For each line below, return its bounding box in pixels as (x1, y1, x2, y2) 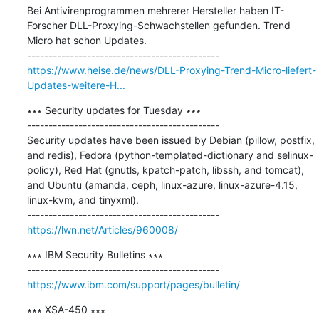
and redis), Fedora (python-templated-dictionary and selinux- (26, 148, 313, 161)
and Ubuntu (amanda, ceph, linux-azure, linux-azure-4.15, (26, 178, 298, 191)
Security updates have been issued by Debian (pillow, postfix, (26, 133, 315, 146)
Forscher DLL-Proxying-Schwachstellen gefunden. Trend (26, 19, 291, 31)
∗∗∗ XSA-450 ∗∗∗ (26, 303, 105, 315)
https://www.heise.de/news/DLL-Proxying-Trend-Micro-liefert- (26, 63, 316, 76)
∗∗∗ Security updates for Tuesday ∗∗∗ (26, 103, 201, 116)
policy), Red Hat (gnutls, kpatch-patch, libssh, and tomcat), (26, 163, 304, 176)
